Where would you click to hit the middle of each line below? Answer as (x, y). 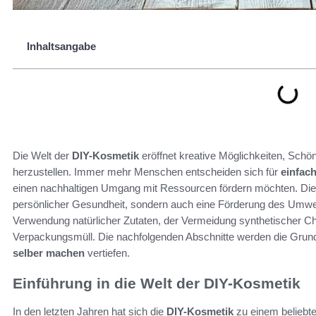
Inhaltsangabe (61, 46)
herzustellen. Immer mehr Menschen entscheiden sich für (147, 172)
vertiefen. (107, 253)
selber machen (49, 253)
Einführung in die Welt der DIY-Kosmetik (157, 283)
